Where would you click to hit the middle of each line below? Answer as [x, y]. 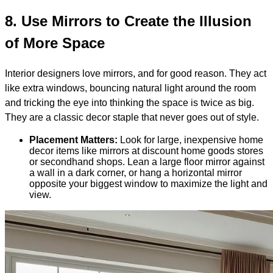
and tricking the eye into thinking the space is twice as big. [129, 102]
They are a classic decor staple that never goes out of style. [132, 117]
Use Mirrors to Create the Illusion [136, 21]
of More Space [55, 43]
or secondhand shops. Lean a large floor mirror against [147, 161]
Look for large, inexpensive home [190, 140]
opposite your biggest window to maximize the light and [148, 183]
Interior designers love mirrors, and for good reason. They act [136, 73]
